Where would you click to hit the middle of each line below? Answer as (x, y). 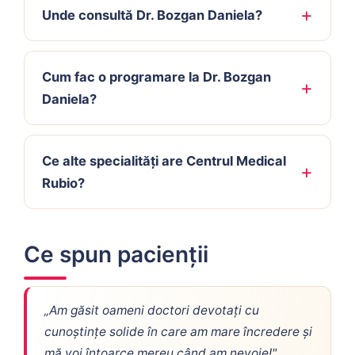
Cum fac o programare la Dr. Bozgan (157, 77)
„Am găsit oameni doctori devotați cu (152, 310)
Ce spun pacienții (116, 254)
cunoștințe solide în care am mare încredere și (178, 332)
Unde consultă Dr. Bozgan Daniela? (152, 15)
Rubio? (63, 183)
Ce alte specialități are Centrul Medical (164, 161)
